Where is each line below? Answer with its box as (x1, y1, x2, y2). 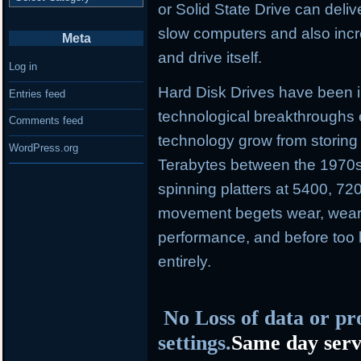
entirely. (158, 253, 212, 271)
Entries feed (9, 87, 66, 100)
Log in (9, 60, 38, 73)
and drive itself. (158, 49, 263, 67)
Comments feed (9, 114, 84, 127)
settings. (158, 330, 232, 355)
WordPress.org (9, 141, 79, 154)
